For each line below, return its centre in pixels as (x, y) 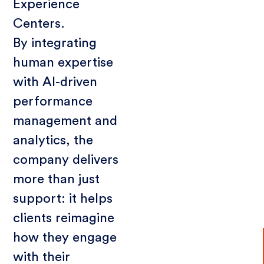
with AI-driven (55, 82)
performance (53, 102)
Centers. (39, 24)
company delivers (66, 160)
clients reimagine (64, 218)
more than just (57, 179)
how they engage (65, 238)
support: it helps (63, 199)
